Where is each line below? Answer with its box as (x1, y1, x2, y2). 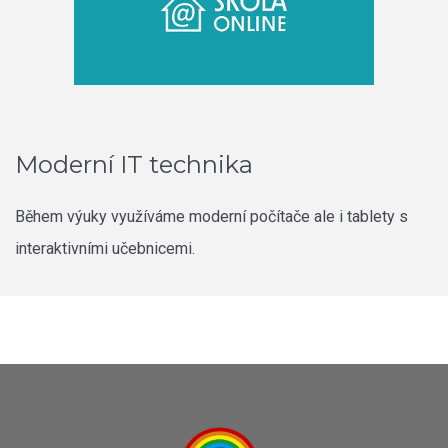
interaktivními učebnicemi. (15, 238, 195, 258)
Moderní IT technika (15, 149, 253, 179)
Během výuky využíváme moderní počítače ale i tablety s (15, 206, 408, 226)
